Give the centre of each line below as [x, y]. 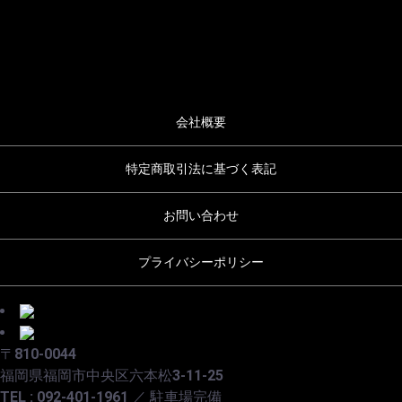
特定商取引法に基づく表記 [201, 168]
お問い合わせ [201, 215]
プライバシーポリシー [201, 262]
